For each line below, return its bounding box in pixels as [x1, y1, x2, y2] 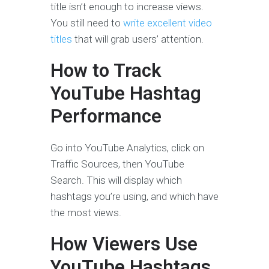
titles [50, 33, 72, 46]
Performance [50, 105, 162, 128]
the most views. [50, 207, 121, 219]
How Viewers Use [50, 233, 198, 256]
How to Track [50, 59, 162, 82]
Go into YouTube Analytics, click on [50, 142, 204, 154]
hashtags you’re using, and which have [50, 190, 219, 203]
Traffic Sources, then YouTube [50, 158, 184, 171]
